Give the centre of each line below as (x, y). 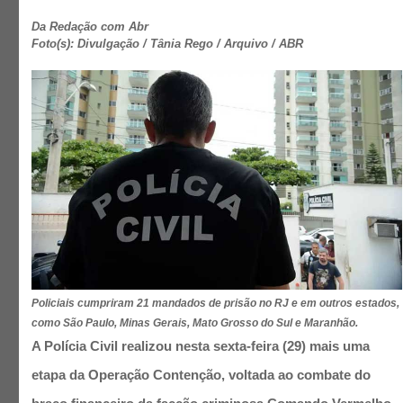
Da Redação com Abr (90, 27)
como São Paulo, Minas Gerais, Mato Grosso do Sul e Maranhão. (195, 323)
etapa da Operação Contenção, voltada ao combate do (201, 375)
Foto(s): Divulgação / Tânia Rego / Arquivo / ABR (168, 44)
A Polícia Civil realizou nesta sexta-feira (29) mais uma (201, 346)
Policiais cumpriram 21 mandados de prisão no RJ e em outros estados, (216, 303)
